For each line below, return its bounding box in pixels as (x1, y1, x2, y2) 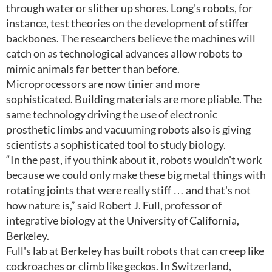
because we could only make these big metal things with (6, 168, 266, 182)
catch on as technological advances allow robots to (6, 47, 242, 60)
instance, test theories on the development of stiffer (6, 16, 249, 30)
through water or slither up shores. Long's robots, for (6, 1, 253, 15)
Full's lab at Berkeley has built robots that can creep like (6, 244, 264, 257)
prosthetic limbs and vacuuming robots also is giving (6, 123, 251, 136)
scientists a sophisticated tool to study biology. (6, 138, 226, 151)
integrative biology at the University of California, (6, 214, 239, 227)
